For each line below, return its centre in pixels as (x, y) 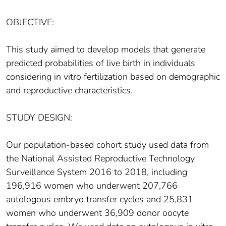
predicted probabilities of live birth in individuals (101, 63)
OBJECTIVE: (30, 22)
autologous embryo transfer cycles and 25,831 (100, 200)
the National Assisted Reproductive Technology (100, 159)
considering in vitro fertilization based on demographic (113, 77)
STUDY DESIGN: (39, 118)
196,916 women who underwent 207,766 (92, 186)
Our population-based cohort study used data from (107, 145)
